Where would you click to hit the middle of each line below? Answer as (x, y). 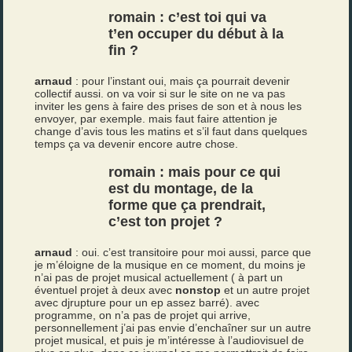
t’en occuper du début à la (196, 34)
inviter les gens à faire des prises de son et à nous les (169, 106)
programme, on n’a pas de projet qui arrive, (143, 315)
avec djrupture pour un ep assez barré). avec (147, 302)
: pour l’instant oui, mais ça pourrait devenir (181, 81)
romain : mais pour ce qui (195, 172)
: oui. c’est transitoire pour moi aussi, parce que (192, 252)
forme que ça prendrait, (187, 205)
